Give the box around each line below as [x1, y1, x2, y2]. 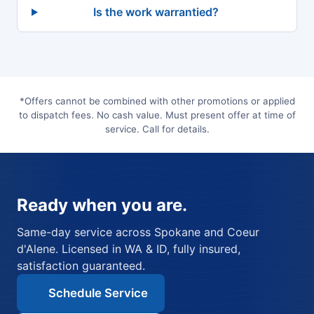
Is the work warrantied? [93, 5, 219, 20]
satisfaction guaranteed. [17, 259, 145, 273]
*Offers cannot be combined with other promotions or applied [19, 95, 295, 107]
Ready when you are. [17, 195, 187, 216]
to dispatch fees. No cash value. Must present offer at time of [18, 109, 296, 121]
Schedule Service [48, 286, 148, 301]
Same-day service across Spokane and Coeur [17, 225, 259, 240]
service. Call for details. [104, 123, 210, 135]
